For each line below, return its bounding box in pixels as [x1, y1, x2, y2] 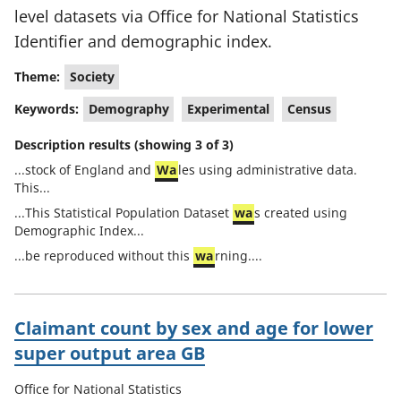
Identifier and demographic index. [14, 30, 272, 52]
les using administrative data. [178, 161, 357, 178]
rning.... [215, 247, 262, 264]
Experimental [186, 100, 269, 117]
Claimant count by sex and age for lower [14, 316, 373, 340]
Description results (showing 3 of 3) [14, 136, 234, 153]
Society [69, 68, 115, 85]
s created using [254, 204, 347, 221]
